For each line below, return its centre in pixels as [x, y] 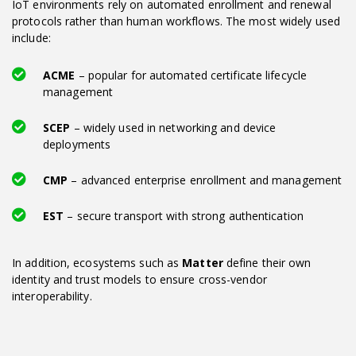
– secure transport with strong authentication [184, 215]
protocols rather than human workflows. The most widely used [176, 21]
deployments [77, 144]
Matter [203, 262]
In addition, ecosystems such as [97, 262]
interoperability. [52, 296]
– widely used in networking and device [173, 127]
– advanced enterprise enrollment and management [205, 180]
